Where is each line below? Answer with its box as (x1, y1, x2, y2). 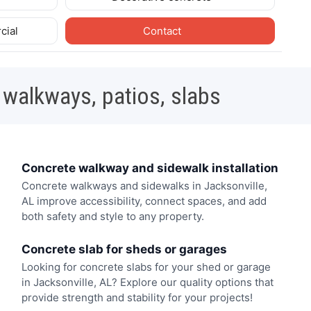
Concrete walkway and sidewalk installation (21, 160, 278, 175)
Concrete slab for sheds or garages (21, 242, 227, 256)
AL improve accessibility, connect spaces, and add (21, 194, 267, 208)
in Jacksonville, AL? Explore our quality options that (21, 275, 274, 289)
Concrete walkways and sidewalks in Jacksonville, (21, 179, 267, 193)
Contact (142, 24, 184, 37)
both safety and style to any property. (21, 210, 204, 224)
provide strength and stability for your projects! (21, 290, 253, 304)
